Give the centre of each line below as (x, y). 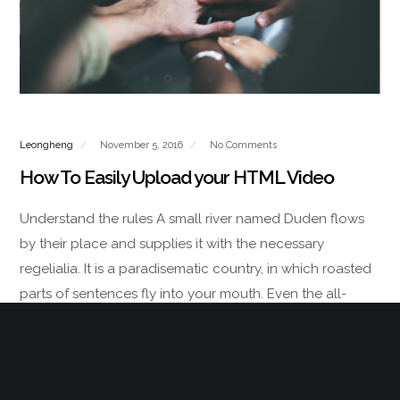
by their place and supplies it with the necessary (172, 243)
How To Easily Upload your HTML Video (177, 177)
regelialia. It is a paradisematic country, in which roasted (196, 268)
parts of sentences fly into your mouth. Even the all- (183, 293)
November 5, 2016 (143, 145)
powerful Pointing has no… (103, 318)
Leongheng (47, 145)
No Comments (244, 145)
